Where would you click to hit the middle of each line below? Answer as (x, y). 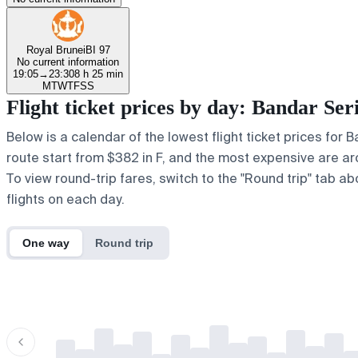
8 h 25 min (99, 74)
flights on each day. (66, 199)
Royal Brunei (56, 50)
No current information (68, 62)
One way (46, 243)
